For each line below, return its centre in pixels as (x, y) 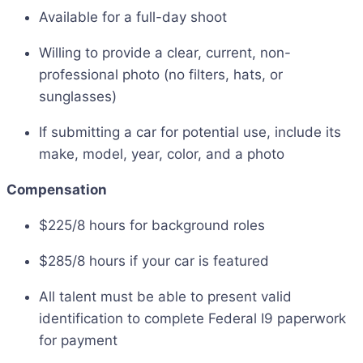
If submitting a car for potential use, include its (190, 132)
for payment (78, 340)
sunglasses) (78, 96)
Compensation (57, 190)
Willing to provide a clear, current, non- (165, 53)
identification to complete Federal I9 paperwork (192, 318)
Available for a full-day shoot (133, 17)
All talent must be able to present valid (165, 297)
